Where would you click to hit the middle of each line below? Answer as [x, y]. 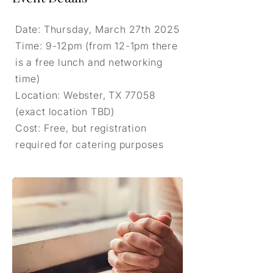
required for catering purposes [90, 144]
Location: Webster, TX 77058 [86, 95]
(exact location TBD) [65, 112]
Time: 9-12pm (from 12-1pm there [97, 46]
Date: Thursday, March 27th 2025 [97, 29]
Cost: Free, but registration [81, 128]
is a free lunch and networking [89, 62]
